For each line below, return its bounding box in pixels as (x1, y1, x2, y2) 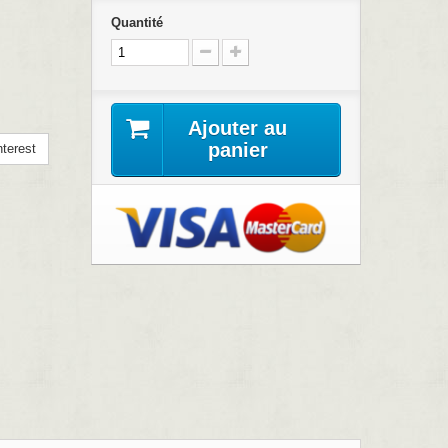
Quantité (110, 15, 163, 31)
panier (207, 139, 268, 162)
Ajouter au (188, 117, 288, 140)
